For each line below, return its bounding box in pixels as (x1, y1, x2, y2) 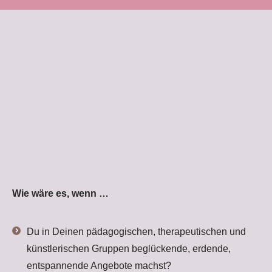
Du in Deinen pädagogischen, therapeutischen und (27, 226, 246, 237)
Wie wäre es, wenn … (12, 188, 109, 199)
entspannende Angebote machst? (27, 260, 171, 271)
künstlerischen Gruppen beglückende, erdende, (27, 243, 231, 254)
